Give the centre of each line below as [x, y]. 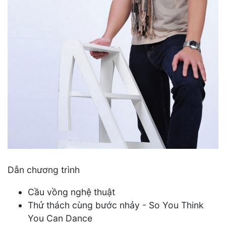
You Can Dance [60, 218]
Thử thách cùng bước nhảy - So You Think [116, 205]
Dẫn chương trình [44, 170]
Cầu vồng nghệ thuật [71, 192]
